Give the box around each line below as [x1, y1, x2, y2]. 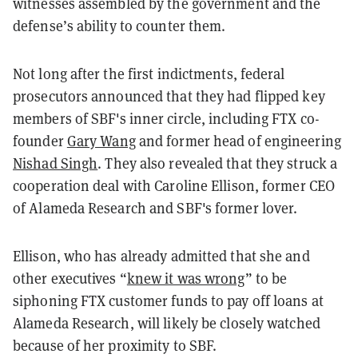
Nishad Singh [13, 153, 98, 173]
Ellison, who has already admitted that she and [13, 245, 310, 265]
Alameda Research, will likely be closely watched [13, 312, 320, 332]
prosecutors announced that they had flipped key [13, 86, 325, 105]
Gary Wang [66, 130, 136, 150]
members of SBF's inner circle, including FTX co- [13, 108, 320, 128]
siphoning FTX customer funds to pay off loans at [13, 290, 324, 310]
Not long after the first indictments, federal [13, 63, 285, 83]
